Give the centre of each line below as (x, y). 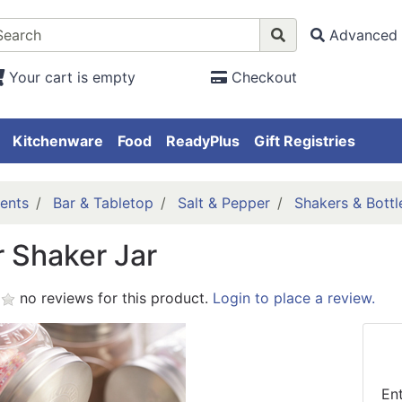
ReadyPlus (203, 141)
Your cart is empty (72, 77)
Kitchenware (58, 141)
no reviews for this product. (114, 298)
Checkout (264, 77)
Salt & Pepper (223, 203)
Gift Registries (305, 141)
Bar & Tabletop (103, 203)
